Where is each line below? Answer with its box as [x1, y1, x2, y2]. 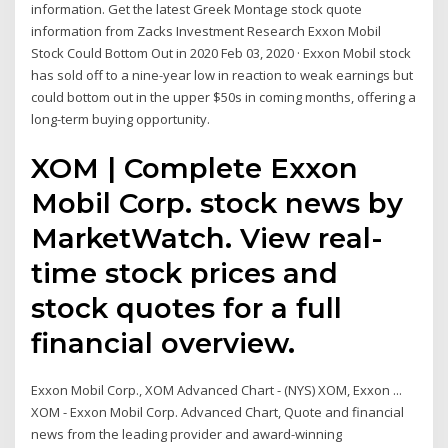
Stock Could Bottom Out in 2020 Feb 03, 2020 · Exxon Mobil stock [31, 44, 412, 63]
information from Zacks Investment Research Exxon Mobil [31, 22, 382, 41]
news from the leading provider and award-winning [31, 424, 343, 443]
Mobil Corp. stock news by [31, 185, 404, 220]
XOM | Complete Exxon [31, 150, 359, 185]
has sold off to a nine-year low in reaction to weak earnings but [31, 66, 414, 85]
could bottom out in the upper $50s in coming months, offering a [31, 88, 417, 107]
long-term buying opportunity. [31, 110, 211, 129]
